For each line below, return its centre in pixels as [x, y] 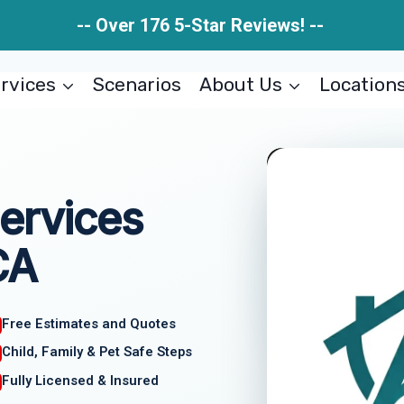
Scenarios [138, 84]
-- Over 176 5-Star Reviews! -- [202, 25]
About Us [240, 84]
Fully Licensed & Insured [81, 381]
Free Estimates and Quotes [89, 323]
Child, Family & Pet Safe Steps [97, 352]
